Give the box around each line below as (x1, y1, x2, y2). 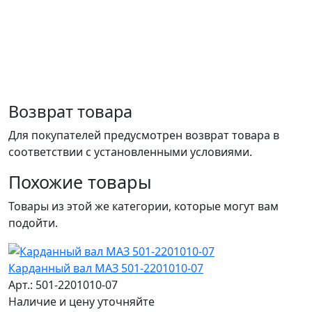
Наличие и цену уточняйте (8, 294, 155, 310)
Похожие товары (8, 169, 152, 194)
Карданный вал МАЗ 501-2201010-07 (8, 260, 203, 276)
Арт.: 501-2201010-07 (8, 277, 118, 293)
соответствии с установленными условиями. (8, 143, 252, 159)
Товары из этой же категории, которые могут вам (8, 198, 279, 214)
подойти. (8, 214, 58, 231)
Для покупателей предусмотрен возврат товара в (8, 127, 279, 143)
